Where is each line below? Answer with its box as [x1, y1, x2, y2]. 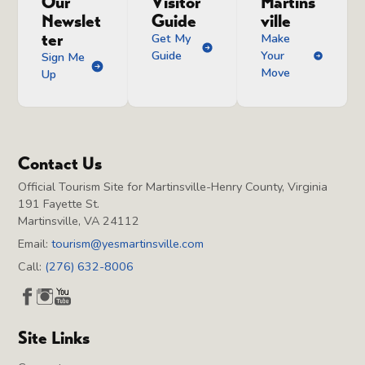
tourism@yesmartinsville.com [51, 235, 204, 252]
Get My [151, 30, 191, 47]
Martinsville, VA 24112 [18, 212, 140, 229]
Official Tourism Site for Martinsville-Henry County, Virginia [18, 178, 328, 195]
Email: [18, 235, 52, 252]
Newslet [42, 10, 102, 33]
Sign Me [42, 49, 86, 66]
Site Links [18, 327, 90, 350]
